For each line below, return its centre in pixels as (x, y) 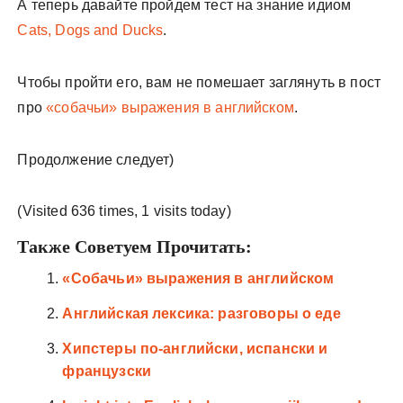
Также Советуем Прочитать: (135, 246)
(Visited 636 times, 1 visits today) (124, 211)
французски (107, 371)
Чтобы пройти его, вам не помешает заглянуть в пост (199, 82)
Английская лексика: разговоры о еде (201, 313)
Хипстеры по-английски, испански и (195, 349)
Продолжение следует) (96, 160)
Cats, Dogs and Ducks (90, 30)
